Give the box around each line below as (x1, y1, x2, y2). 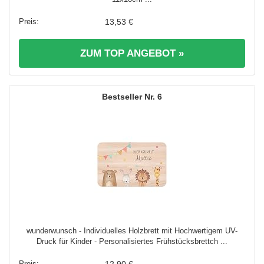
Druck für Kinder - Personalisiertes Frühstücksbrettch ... (37, 237, 227, 246)
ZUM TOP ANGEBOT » (80, 48, 184, 60)
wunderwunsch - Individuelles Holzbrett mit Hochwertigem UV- (27, 226, 237, 236)
